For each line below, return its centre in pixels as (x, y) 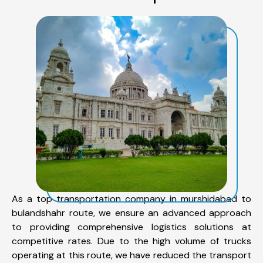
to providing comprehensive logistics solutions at (131, 227)
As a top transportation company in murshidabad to (131, 198)
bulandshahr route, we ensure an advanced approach (131, 213)
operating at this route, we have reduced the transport (131, 255)
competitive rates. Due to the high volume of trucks (131, 241)
